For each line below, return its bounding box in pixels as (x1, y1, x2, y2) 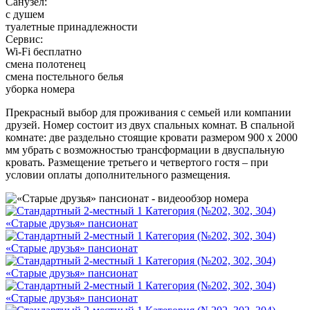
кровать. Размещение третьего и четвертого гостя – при (6, 156, 268, 168)
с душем (6, 8, 44, 20)
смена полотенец (6, 57, 86, 70)
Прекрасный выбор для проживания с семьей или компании (6, 106, 291, 118)
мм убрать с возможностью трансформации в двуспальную (6, 143, 284, 156)
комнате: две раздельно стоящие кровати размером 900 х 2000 (6, 131, 298, 143)
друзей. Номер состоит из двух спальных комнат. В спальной (6, 118, 295, 131)
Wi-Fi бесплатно (6, 45, 82, 57)
